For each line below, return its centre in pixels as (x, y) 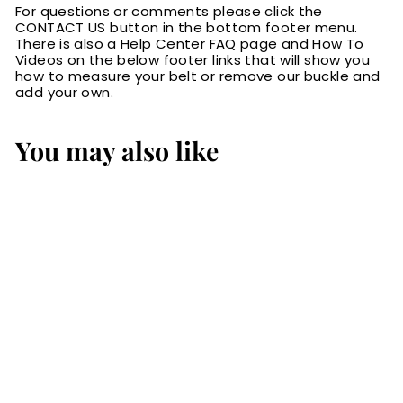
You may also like (117, 151)
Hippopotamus (88, 333)
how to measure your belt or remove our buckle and (198, 76)
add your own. (64, 93)
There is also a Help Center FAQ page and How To (190, 44)
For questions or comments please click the (169, 12)
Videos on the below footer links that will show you (193, 60)
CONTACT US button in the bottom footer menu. (187, 28)
